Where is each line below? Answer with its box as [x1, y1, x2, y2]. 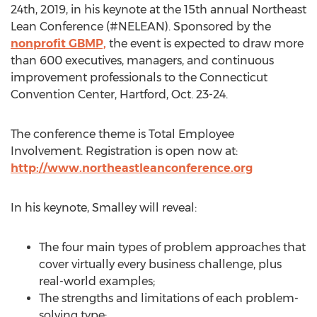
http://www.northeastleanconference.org [11, 161, 253, 175]
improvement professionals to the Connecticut [11, 71, 267, 84]
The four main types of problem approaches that [39, 241, 306, 254]
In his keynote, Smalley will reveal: [11, 201, 197, 214]
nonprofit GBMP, [11, 37, 106, 50]
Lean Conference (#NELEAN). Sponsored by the [11, 20, 271, 33]
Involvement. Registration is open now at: [11, 144, 238, 158]
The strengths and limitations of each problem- [39, 292, 299, 305]
